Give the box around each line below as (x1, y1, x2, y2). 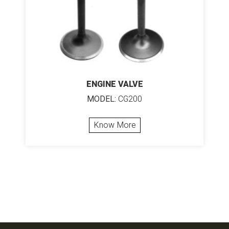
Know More (93, 119, 136, 131)
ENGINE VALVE (86, 78, 143, 90)
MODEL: (87, 93, 116, 105)
